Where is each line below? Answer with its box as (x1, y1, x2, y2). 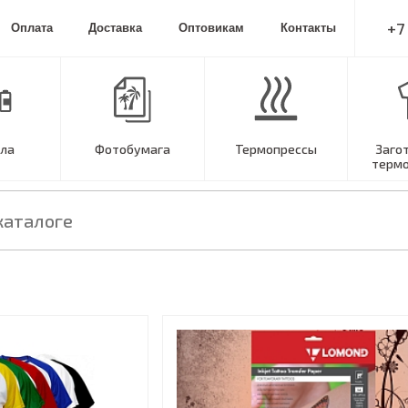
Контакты (280, 21, 337, 35)
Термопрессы (234, 141, 317, 157)
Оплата (10, 21, 53, 35)
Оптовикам (178, 21, 245, 35)
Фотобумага (94, 141, 170, 157)
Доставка (88, 21, 143, 35)
